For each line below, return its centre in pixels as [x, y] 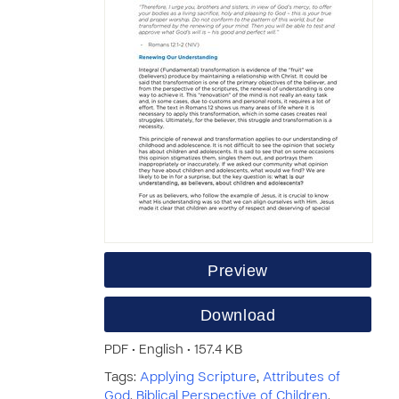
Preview [238, 271]
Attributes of [301, 378]
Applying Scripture [198, 378]
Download [238, 315]
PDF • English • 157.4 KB [173, 350]
